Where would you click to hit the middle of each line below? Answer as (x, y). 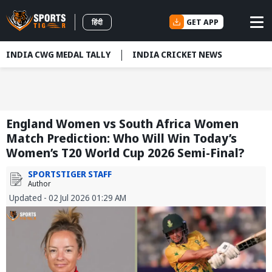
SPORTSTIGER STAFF (70, 174)
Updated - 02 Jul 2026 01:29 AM (68, 198)
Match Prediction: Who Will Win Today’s (121, 138)
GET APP (202, 22)
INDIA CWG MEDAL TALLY (58, 54)
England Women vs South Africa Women (122, 124)
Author (39, 184)
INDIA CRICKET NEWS (177, 54)
